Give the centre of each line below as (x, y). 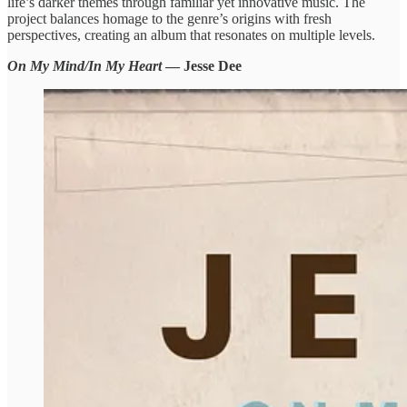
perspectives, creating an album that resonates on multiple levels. (191, 35)
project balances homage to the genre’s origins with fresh (169, 18)
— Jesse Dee (203, 65)
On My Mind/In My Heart (86, 65)
